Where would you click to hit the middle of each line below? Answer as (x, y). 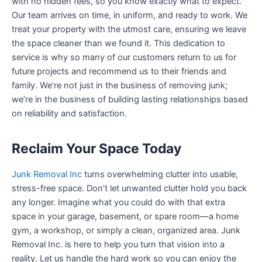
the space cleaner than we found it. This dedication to (118, 43)
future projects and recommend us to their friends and (119, 71)
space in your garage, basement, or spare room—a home (125, 217)
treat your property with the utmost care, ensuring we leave (129, 29)
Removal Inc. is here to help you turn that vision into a (118, 245)
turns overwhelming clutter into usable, (160, 175)
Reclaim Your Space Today (96, 149)
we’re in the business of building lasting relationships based (130, 99)
